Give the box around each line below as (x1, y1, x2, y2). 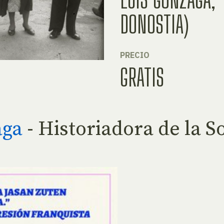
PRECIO (120, 50, 149, 60)
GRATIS (120, 63, 164, 92)
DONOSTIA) (120, 10, 189, 39)
